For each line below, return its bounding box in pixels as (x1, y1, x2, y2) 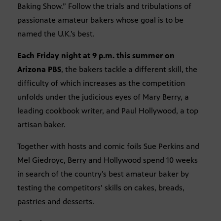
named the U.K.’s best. (17, 29, 95, 39)
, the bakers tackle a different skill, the (61, 65, 197, 74)
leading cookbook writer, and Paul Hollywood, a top (17, 106, 198, 116)
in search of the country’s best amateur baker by (17, 169, 189, 179)
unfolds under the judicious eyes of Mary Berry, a (17, 92, 189, 102)
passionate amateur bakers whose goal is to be (17, 15, 184, 25)
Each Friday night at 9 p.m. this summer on (17, 51, 175, 61)
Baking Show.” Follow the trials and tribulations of (17, 1, 191, 11)
